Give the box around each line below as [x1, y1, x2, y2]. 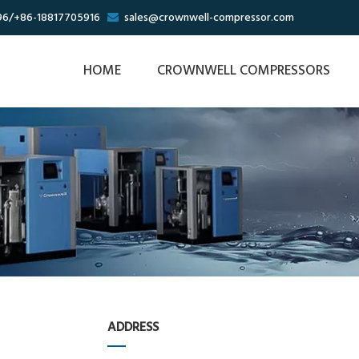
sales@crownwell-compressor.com [124, 9, 294, 27]
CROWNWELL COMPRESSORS [157, 60, 330, 82]
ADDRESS [107, 317, 159, 338]
